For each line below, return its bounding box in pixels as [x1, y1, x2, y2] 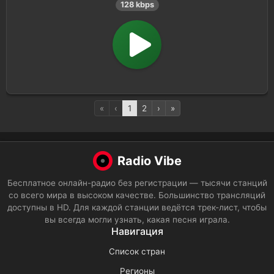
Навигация [111, 225, 163, 237]
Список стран [109, 246, 165, 256]
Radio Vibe [117, 154, 182, 168]
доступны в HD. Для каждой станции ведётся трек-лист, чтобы [7, 202, 267, 212]
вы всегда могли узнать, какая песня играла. [44, 215, 230, 224]
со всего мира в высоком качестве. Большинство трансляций [9, 190, 265, 200]
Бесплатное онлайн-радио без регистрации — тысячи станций [7, 178, 267, 188]
